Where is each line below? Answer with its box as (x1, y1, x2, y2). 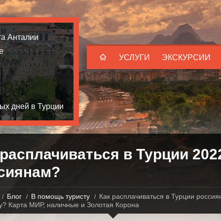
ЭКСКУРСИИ (162, 53, 211, 62)
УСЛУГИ (119, 53, 150, 62)
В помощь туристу (31, 192, 90, 200)
